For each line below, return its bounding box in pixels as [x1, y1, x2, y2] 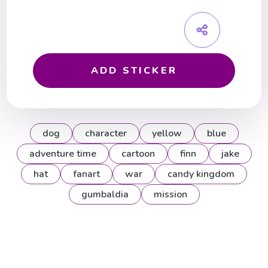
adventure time [29, 147, 96, 161]
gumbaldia [81, 188, 129, 202]
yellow [151, 127, 182, 141]
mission [153, 188, 187, 202]
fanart [73, 167, 100, 181]
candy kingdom [167, 167, 234, 181]
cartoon [121, 147, 155, 161]
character [84, 127, 127, 141]
